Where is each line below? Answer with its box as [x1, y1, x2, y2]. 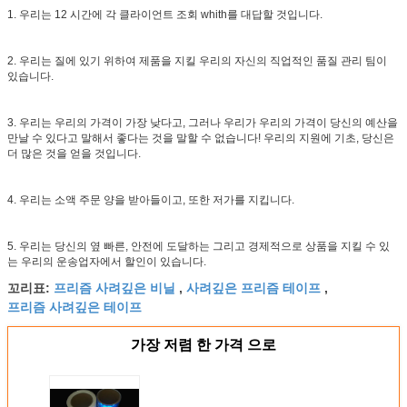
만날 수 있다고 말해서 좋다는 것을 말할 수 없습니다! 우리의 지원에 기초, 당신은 [7, 131, 394, 144]
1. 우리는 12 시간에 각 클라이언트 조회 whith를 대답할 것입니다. [7, 7, 323, 21]
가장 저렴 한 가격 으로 [131, 336, 276, 352]
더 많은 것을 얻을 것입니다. [7, 146, 141, 160]
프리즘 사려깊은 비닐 [54, 277, 175, 296]
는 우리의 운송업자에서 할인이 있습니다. [7, 254, 206, 268]
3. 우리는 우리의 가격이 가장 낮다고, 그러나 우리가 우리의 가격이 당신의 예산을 [7, 115, 398, 129]
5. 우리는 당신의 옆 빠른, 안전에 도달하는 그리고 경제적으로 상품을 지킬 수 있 [7, 239, 390, 253]
